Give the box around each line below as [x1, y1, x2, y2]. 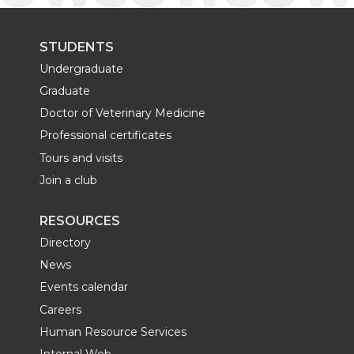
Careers [40, 302, 81, 317]
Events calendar [40, 280, 128, 295]
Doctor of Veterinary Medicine [40, 106, 205, 121]
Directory [40, 235, 91, 250]
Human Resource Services [40, 324, 186, 339]
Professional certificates [40, 128, 171, 143]
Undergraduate [40, 61, 123, 76]
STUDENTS [40, 39, 114, 55]
